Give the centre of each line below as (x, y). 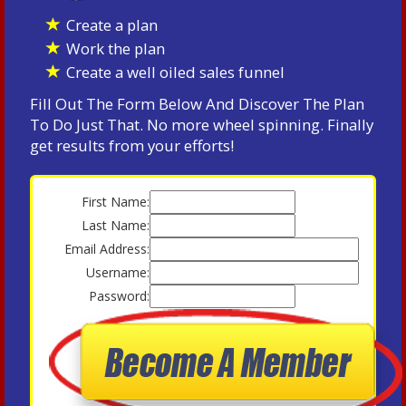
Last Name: (116, 225)
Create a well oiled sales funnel (175, 72)
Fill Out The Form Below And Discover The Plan (197, 104)
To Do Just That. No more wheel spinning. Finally (202, 125)
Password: (119, 296)
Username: (118, 272)
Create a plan (112, 25)
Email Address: (107, 249)
